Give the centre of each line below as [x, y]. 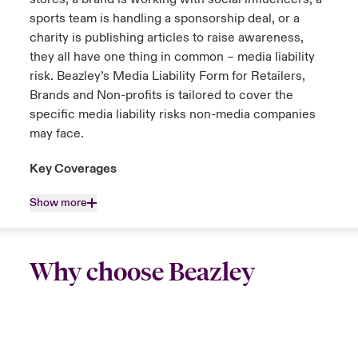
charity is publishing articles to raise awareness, [166, 38]
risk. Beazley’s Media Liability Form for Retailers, [167, 76]
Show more [58, 203]
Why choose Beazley [142, 272]
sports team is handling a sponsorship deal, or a [164, 19]
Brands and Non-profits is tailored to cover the [161, 95]
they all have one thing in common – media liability [172, 57]
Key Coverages [73, 169]
